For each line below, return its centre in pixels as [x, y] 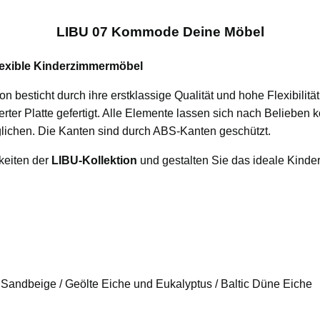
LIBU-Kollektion [94, 161]
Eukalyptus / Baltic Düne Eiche [234, 284]
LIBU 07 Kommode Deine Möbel [160, 31]
